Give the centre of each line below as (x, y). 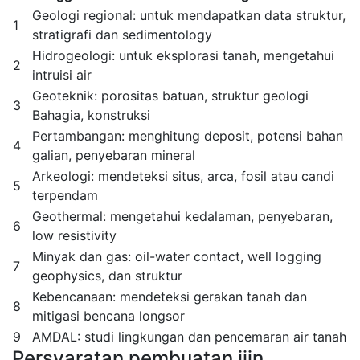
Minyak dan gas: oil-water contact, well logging (177, 256)
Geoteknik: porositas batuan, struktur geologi (170, 96)
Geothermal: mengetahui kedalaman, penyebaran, (182, 216)
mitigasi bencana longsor (108, 316)
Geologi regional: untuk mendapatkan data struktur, (189, 15)
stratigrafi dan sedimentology (122, 35)
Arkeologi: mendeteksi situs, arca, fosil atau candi (183, 176)
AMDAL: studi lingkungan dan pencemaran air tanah (189, 337)
